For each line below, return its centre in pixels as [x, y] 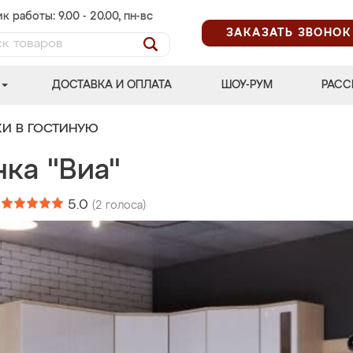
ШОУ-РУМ [247, 85]
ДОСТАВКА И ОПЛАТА [112, 85]
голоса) [124, 206]
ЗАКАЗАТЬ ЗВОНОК [289, 33]
